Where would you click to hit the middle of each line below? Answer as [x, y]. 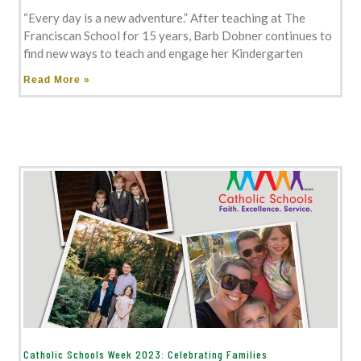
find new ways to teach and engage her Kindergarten [164, 54]
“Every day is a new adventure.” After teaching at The [165, 18]
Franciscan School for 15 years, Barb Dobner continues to [178, 36]
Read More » [57, 80]
